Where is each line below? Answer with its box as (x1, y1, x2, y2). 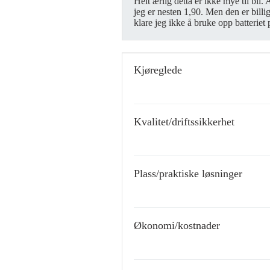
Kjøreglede (134, 64, 182, 76)
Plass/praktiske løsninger (134, 168, 242, 180)
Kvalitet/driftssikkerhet (134, 116, 234, 128)
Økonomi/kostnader (134, 219, 220, 231)
